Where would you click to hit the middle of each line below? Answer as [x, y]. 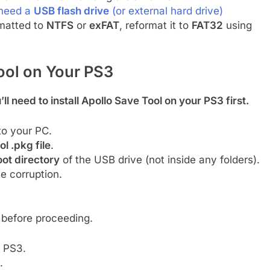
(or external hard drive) [167, 11]
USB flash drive [71, 11]
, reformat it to [155, 25]
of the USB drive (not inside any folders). [159, 159]
